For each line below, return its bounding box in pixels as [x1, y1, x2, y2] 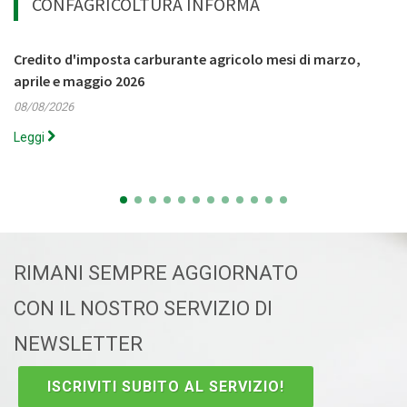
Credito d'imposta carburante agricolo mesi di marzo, [14, 50, 361, 68]
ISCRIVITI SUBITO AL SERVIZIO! [47, 378, 284, 395]
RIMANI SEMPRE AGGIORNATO [14, 262, 298, 284]
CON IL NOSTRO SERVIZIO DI [14, 297, 273, 320]
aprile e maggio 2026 [14, 72, 144, 90]
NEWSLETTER [14, 333, 143, 355]
